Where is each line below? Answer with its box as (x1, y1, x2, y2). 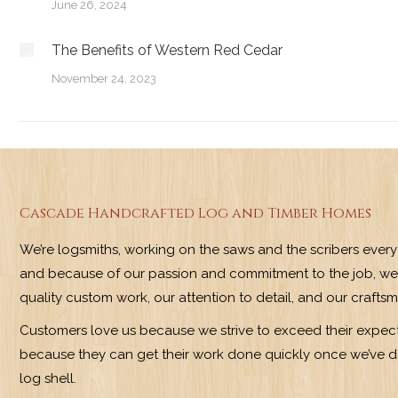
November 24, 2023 (52, 72, 156, 85)
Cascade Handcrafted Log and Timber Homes (20, 203, 371, 223)
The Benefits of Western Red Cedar (52, 42, 283, 59)
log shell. (20, 370, 76, 386)
